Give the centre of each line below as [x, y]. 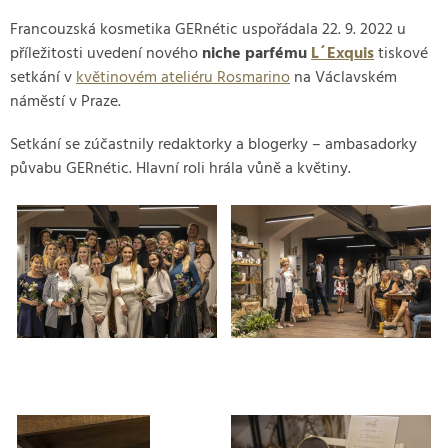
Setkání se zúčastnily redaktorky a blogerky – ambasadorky [213, 145]
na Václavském [343, 78]
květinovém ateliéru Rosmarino [183, 78]
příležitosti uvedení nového [106, 54]
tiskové [401, 54]
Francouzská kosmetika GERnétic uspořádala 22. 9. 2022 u [208, 30]
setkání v [43, 78]
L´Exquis [342, 54]
